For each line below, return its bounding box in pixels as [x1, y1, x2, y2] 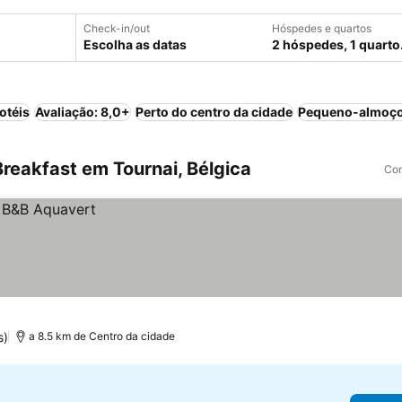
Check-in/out [83, 22, 150, 35]
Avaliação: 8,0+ [35, 104, 130, 119]
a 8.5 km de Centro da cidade [29, 329, 176, 343]
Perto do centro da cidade [135, 104, 293, 119]
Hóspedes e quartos [272, 22, 371, 35]
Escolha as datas [83, 37, 187, 52]
